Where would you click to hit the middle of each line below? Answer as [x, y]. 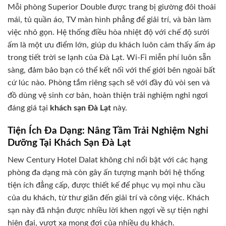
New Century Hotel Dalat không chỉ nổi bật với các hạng [107, 160]
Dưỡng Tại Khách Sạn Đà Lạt [69, 143]
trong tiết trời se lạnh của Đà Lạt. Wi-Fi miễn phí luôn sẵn [109, 57]
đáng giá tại [29, 108]
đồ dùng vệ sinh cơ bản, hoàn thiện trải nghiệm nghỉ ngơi [108, 95]
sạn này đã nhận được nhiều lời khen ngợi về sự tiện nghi [108, 211]
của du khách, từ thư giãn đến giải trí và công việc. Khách [108, 198]
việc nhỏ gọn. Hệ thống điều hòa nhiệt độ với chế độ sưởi [108, 32]
